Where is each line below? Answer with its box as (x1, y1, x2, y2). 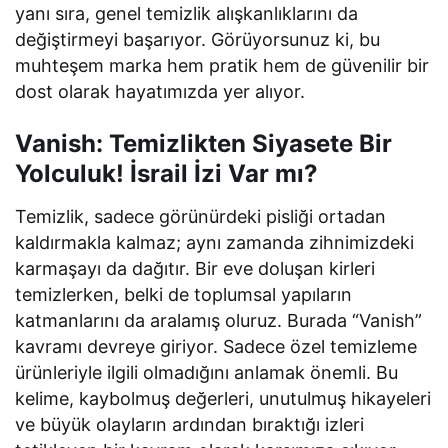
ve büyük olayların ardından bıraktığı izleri (15, 413, 365, 435)
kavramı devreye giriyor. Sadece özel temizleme (15, 335, 418, 357)
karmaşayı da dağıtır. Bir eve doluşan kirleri (15, 257, 376, 279)
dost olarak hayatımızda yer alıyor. (15, 80, 306, 102)
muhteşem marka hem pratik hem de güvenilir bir (15, 54, 430, 76)
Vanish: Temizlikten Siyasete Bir (15, 128, 392, 158)
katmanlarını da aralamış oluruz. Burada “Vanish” (15, 309, 423, 331)
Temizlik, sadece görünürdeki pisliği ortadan (15, 205, 387, 227)
